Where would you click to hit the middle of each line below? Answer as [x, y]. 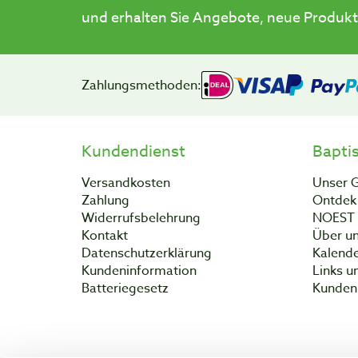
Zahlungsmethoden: [141, 85]
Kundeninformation [139, 271]
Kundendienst [133, 152]
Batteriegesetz [125, 289]
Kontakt [105, 236]
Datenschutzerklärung [147, 254]
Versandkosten [126, 183]
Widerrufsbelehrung [141, 219]
